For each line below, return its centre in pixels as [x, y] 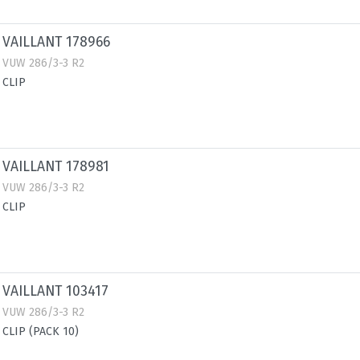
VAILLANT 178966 [56, 42]
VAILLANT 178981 [56, 167]
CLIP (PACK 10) [41, 331]
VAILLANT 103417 [55, 291]
